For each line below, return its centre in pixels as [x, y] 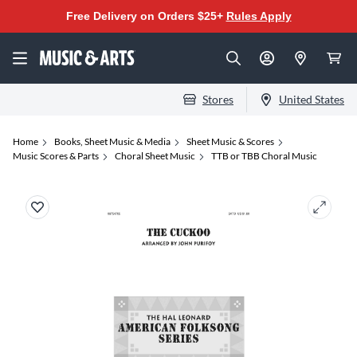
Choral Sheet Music [155, 156]
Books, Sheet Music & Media [112, 141]
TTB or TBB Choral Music [264, 156]
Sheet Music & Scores [230, 141]
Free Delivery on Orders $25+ [146, 16]
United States [312, 99]
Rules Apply [259, 16]
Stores [218, 99]
